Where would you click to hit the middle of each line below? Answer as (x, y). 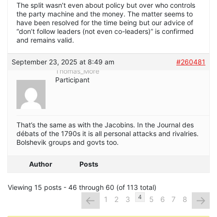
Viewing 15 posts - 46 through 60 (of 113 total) (82, 187)
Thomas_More (77, 71)
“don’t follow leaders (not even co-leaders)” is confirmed (105, 31)
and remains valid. (45, 40)
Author (41, 164)
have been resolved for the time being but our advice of (105, 23)
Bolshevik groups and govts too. (68, 142)
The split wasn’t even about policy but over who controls (106, 5)
